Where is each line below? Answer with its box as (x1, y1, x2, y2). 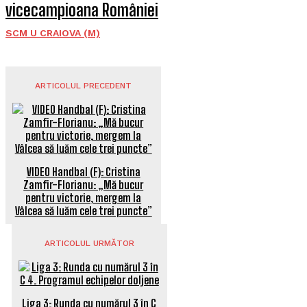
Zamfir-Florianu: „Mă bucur (23, 178, 144, 191)
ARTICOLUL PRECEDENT (35, 81, 132, 90)
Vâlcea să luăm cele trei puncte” (14, 204, 152, 217)
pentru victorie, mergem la (25, 191, 142, 204)
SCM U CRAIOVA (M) (5, 27, 100, 38)
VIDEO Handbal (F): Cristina (26, 165, 140, 178)
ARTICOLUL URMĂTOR (44, 238, 134, 248)
